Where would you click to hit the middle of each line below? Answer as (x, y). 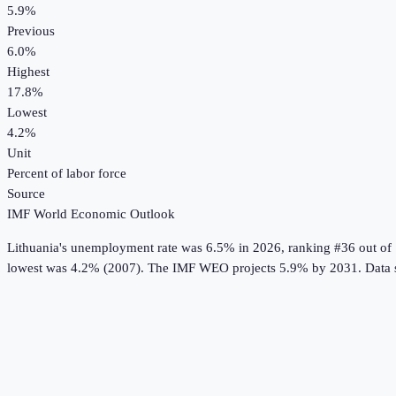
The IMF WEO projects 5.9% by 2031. (253, 268)
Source (26, 194)
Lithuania (33, 248)
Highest (28, 72)
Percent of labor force (67, 174)
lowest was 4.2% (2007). (76, 268)
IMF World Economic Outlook (91, 214)
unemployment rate (124, 248)
